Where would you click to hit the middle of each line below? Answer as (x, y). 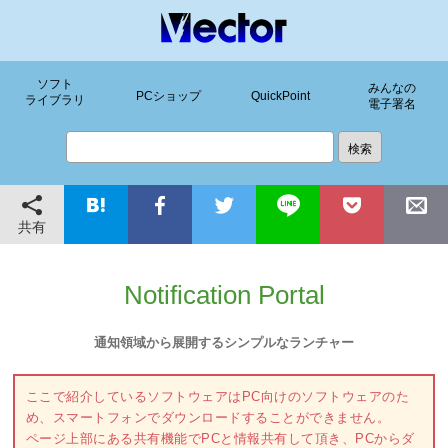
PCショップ (168, 95)
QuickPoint (280, 95)
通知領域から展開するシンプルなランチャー (224, 342)
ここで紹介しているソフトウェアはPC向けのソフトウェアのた (217, 397)
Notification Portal (224, 295)
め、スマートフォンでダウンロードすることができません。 (208, 418)
